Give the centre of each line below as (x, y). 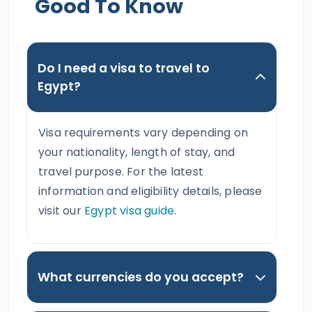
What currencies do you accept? (141, 277)
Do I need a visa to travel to (124, 68)
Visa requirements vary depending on (143, 133)
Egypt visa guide (130, 211)
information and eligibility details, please (150, 191)
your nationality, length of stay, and (137, 152)
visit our (61, 211)
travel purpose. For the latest (121, 172)
